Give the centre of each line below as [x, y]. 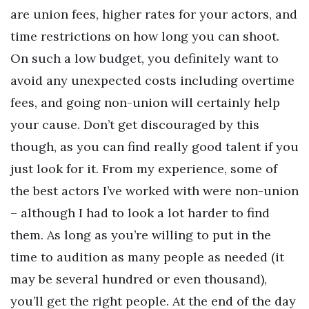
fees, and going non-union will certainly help [145, 102]
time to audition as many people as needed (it [147, 257]
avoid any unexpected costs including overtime [152, 80]
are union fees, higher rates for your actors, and [154, 14]
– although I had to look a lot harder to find [140, 212]
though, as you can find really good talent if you [154, 146]
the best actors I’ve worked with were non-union [154, 190]
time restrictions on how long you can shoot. [145, 36]
